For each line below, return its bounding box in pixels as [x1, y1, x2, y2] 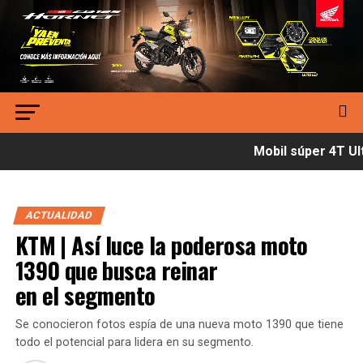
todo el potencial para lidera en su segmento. [15, 335, 254, 350]
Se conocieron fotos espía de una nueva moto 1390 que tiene [15, 318, 344, 332]
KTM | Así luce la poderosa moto [15, 228, 308, 263]
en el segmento [15, 278, 156, 313]
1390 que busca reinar [15, 253, 218, 288]
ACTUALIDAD [23, 209, 94, 222]
